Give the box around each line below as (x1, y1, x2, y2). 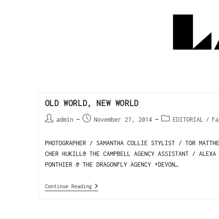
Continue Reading (44, 183, 92, 189)
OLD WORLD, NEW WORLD (44, 99, 139, 108)
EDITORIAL (172, 116, 203, 123)
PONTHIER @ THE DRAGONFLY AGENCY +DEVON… (44, 161, 178, 168)
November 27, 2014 (93, 116, 152, 123)
